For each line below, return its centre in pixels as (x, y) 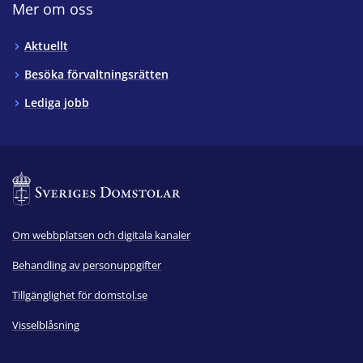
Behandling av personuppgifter (87, 265)
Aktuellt (46, 45)
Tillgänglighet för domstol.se (80, 295)
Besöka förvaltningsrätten (96, 74)
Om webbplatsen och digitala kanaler (101, 235)
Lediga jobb (57, 102)
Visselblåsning (46, 325)
